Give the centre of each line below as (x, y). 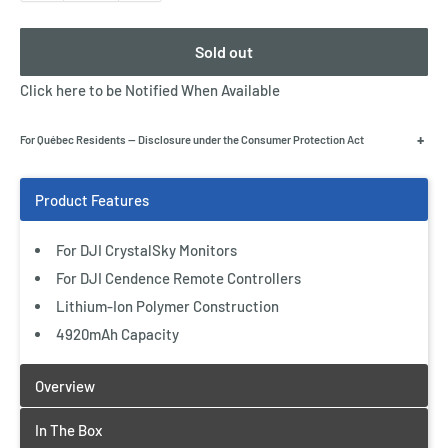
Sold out (224, 51)
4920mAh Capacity (117, 334)
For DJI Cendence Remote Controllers (178, 278)
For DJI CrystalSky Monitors (146, 250)
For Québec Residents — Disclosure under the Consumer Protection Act (192, 139)
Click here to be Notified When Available (150, 90)
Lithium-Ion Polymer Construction (167, 306)
